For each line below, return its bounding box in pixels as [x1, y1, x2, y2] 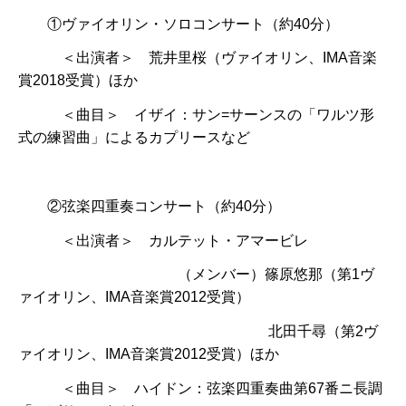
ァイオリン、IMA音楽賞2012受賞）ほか [18, 346, 279, 362]
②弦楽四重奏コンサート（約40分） [18, 198, 281, 214]
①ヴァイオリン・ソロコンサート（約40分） [18, 15, 339, 32]
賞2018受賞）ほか [18, 72, 138, 89]
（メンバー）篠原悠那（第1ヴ [18, 266, 374, 283]
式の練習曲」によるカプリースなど [18, 130, 250, 146]
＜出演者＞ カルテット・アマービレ [18, 232, 308, 248]
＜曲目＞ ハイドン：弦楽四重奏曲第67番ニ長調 [18, 380, 382, 396]
